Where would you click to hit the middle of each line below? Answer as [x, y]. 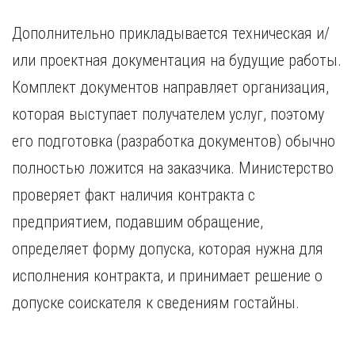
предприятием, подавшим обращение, [137, 222]
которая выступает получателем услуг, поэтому [168, 114]
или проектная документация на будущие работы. [177, 60]
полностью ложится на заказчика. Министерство [173, 168]
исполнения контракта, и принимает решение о [167, 276]
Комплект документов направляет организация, [170, 87]
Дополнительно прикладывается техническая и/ [171, 33]
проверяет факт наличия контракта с [134, 195]
